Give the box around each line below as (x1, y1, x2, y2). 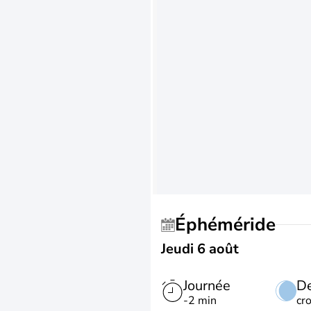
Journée (183, 276, 230, 295)
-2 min (183, 293, 217, 308)
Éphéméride (186, 212, 276, 237)
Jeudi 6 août (161, 239, 239, 258)
